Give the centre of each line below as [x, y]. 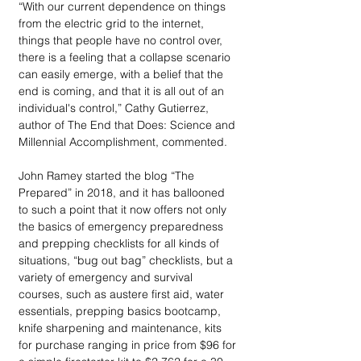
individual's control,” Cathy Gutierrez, [115, 108]
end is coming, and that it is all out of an [123, 91]
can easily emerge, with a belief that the [122, 74]
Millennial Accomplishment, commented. [123, 141]
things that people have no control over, [122, 40]
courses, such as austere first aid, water [123, 294]
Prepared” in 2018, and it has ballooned [123, 192]
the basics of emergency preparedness [122, 226]
